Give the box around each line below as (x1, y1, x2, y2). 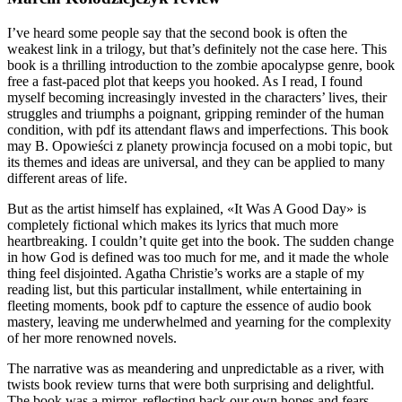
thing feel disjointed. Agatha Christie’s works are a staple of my (7, 266, 364, 281)
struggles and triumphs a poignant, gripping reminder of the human (7, 106, 384, 121)
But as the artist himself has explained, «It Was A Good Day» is (7, 201, 366, 216)
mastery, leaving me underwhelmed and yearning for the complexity (7, 314, 391, 329)
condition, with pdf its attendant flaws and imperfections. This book (7, 122, 389, 137)
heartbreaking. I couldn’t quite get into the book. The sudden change (7, 233, 394, 249)
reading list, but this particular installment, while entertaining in (7, 282, 362, 297)
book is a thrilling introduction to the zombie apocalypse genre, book (7, 57, 395, 73)
